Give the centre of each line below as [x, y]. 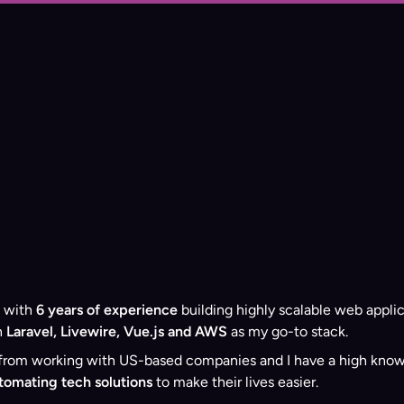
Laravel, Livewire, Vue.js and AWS [117, 331]
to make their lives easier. [235, 382]
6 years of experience [107, 310]
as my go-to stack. [288, 331]
